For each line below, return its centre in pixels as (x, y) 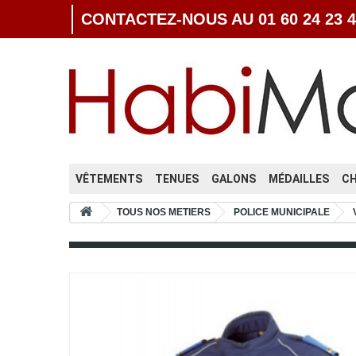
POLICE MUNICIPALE (282, 212)
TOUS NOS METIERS (164, 212)
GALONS (234, 179)
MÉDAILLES (299, 179)
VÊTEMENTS (109, 179)
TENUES (177, 179)
